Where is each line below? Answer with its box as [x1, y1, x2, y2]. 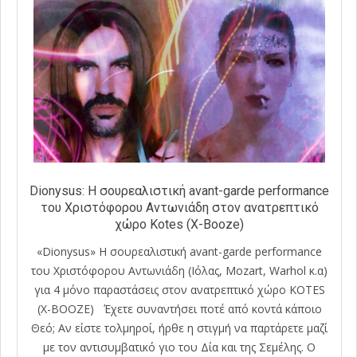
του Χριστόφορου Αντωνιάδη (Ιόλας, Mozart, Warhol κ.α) [31, 262, 328, 278]
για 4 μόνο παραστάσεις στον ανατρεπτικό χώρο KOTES [33, 281, 325, 297]
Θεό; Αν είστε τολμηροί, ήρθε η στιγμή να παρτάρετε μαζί [31, 320, 328, 335]
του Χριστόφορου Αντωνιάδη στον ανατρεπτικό [40, 200, 319, 216]
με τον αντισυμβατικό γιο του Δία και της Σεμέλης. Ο [43, 339, 316, 355]
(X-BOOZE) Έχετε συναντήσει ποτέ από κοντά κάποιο [37, 300, 322, 316]
